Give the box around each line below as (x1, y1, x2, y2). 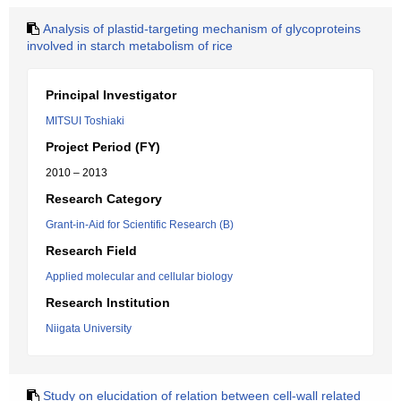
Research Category (46, 192, 162, 206)
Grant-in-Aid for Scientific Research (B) (46, 218, 234, 231)
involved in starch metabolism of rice (27, 38, 233, 53)
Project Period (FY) (46, 140, 160, 154)
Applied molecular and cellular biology (46, 270, 233, 283)
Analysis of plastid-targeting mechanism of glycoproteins (43, 21, 361, 36)
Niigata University (46, 322, 132, 335)
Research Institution (46, 295, 170, 310)
